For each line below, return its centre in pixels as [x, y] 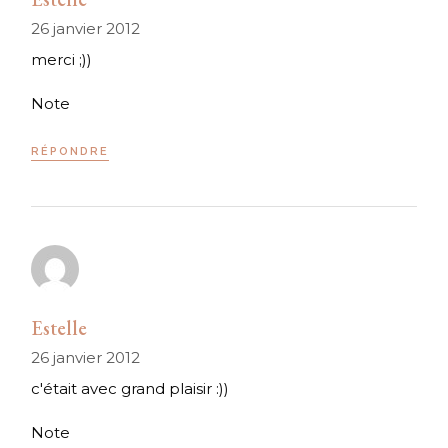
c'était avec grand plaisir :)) [130, 389]
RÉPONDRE [70, 152]
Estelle [59, 328]
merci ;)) [62, 60]
